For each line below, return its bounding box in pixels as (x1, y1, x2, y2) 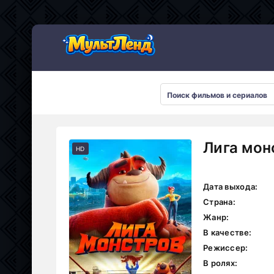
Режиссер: (203, 243, 248, 253)
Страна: (203, 197, 235, 207)
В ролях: (203, 258, 238, 268)
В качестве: (203, 228, 252, 237)
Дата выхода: (203, 182, 258, 191)
